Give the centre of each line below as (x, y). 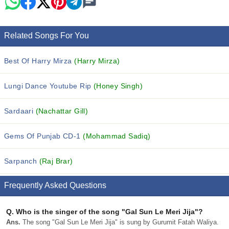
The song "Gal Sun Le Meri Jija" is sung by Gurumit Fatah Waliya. (120, 222)
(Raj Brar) (56, 161)
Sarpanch (22, 161)
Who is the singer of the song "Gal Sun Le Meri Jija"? (108, 212)
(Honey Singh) (118, 86)
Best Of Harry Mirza (39, 61)
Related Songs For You (47, 36)
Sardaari (20, 111)
